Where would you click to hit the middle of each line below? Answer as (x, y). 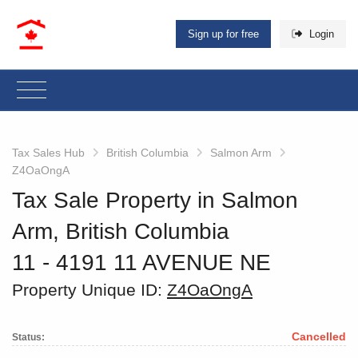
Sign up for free (224, 34)
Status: (28, 338)
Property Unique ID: (89, 289)
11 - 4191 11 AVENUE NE (141, 262)
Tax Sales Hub (48, 152)
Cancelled (319, 337)
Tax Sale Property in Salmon (155, 200)
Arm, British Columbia (121, 231)
